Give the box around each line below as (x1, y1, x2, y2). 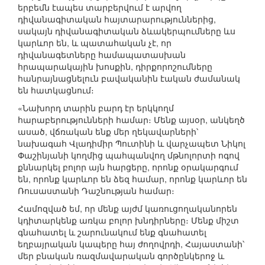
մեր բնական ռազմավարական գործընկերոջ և (18, 250, 224, 262)
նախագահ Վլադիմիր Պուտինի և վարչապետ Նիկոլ (18, 137, 245, 150)
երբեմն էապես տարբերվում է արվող (18, 1, 182, 14)
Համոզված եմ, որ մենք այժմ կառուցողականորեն (18, 202, 237, 215)
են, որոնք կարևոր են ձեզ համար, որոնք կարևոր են (18, 173, 247, 185)
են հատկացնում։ (18, 84, 94, 96)
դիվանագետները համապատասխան (18, 49, 186, 61)
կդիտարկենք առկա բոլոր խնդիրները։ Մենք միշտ (18, 214, 239, 227)
